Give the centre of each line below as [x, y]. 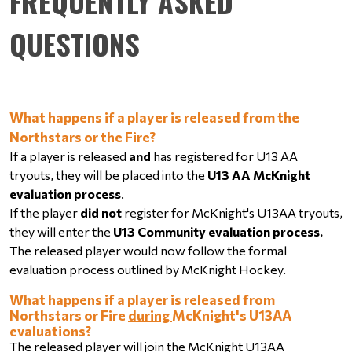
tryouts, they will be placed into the [108, 174]
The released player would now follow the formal [148, 250]
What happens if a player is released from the [154, 117]
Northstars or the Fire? [82, 136]
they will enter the [61, 231]
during [150, 315]
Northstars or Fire [69, 315]
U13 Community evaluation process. [218, 231]
